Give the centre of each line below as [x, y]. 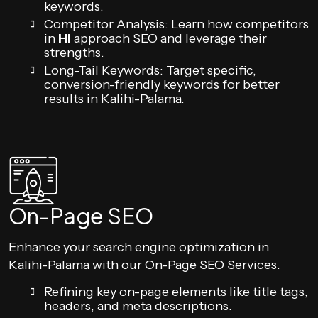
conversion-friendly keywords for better [162, 84]
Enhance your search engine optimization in [139, 247]
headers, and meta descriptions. [138, 306]
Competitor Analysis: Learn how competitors [176, 24]
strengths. [74, 53]
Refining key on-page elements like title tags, [176, 292]
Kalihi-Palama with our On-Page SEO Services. [144, 265]
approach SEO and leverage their [169, 38]
